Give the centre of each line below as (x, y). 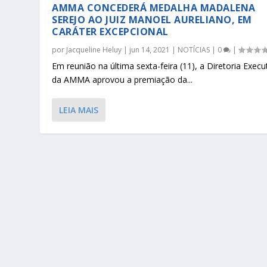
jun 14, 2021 (150, 50)
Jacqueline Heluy (94, 50)
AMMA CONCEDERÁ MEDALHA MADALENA (154, 8)
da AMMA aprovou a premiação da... (122, 80)
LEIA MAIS (79, 110)
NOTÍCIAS (194, 50)
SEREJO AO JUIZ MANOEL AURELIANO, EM (152, 20)
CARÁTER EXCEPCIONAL (110, 32)
